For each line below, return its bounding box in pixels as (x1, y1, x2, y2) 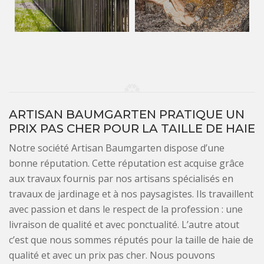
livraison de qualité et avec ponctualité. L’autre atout (9, 217, 239, 231)
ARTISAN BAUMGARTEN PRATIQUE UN (9, 107, 245, 121)
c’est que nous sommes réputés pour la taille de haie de (9, 233, 253, 246)
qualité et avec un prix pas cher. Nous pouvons (9, 248, 215, 262)
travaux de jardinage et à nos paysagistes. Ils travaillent (9, 187, 253, 200)
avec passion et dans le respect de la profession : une (9, 202, 243, 216)
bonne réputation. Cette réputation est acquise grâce (9, 156, 244, 170)
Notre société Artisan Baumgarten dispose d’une (9, 141, 225, 154)
